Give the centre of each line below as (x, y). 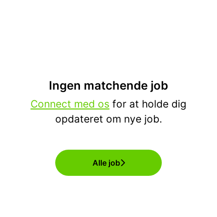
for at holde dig (148, 104)
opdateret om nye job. (108, 119)
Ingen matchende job (108, 85)
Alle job (106, 163)
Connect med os (70, 104)
